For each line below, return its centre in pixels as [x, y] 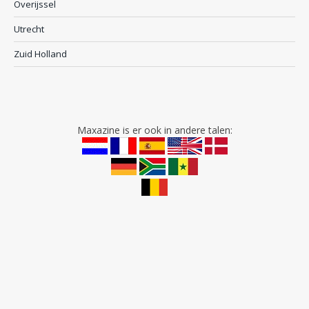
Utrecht [29, 29]
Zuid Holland [40, 53]
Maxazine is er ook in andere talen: [154, 130]
